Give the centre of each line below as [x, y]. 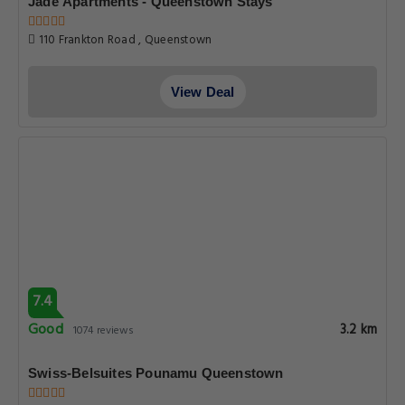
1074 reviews [104, 331]
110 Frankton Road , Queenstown [124, 40]
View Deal [202, 92]
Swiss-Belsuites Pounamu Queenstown [156, 373]
